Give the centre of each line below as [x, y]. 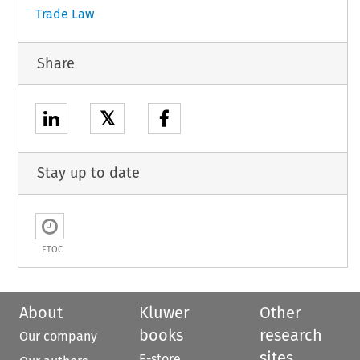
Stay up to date [88, 173]
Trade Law [64, 14]
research [290, 335]
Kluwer [165, 312]
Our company [58, 336]
